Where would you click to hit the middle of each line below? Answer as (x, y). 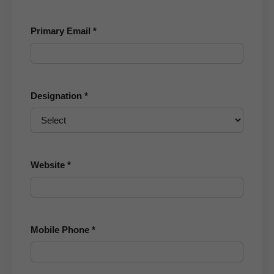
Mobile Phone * (63, 230)
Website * (51, 165)
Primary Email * (64, 31)
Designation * (59, 96)
